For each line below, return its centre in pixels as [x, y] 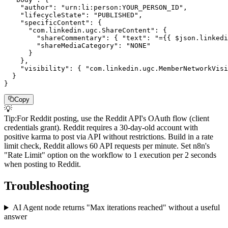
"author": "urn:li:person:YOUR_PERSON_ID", [96, 8]
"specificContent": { [53, 23]
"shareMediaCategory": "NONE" [77, 46]
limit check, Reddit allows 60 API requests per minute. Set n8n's [107, 146]
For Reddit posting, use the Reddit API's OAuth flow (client [113, 119]
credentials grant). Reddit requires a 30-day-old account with [101, 128]
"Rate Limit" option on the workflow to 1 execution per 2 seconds [110, 155]
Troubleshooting [47, 186]
